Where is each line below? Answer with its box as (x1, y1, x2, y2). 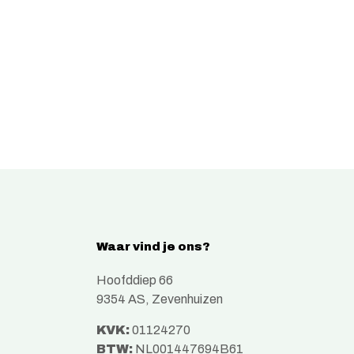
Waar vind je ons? (96, 237, 210, 256)
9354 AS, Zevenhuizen (96, 289, 223, 310)
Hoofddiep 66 (96, 270, 173, 291)
